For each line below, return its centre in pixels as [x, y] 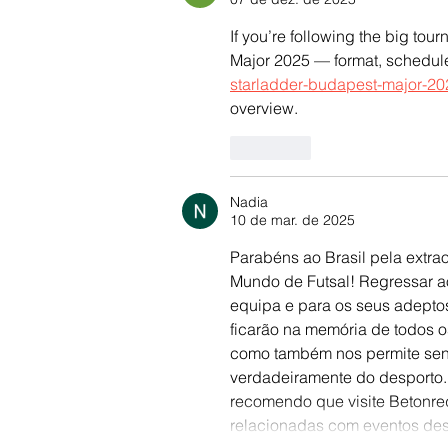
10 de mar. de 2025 [292, 220]
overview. [264, 108]
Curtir [277, 147]
